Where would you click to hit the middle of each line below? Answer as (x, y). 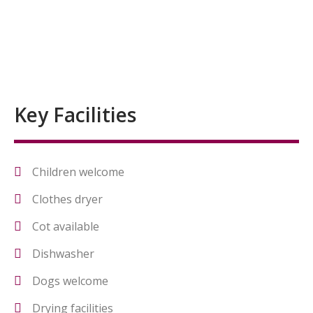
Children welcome (78, 172)
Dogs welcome (70, 281)
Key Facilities (75, 115)
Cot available (66, 226)
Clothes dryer (67, 199)
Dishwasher (63, 254)
